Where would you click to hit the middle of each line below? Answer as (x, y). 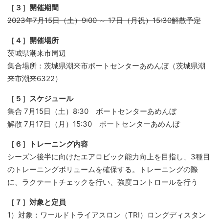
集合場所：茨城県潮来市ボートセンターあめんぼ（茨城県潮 (106, 66)
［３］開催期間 (33, 8)
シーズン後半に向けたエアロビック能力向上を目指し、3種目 (109, 157)
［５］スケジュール (40, 99)
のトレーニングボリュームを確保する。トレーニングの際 (103, 169)
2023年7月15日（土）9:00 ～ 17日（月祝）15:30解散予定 (104, 20)
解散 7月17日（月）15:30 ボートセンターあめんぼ (94, 124)
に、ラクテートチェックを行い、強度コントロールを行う (103, 182)
